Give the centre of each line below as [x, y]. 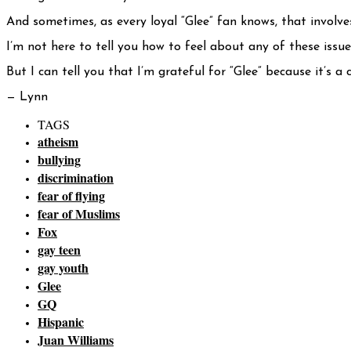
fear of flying [71, 196]
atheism [58, 142]
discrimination [76, 178]
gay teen [59, 250]
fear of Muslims [79, 214]
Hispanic [61, 322]
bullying [59, 160]
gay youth [63, 268]
